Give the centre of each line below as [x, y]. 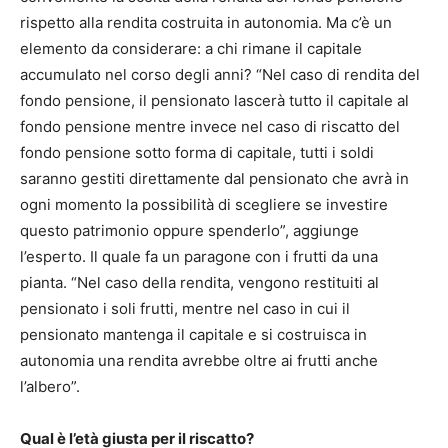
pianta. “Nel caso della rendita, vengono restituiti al [199, 283]
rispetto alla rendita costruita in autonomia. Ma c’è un [206, 23]
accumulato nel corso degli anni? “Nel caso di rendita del [220, 75]
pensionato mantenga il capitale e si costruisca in [193, 335]
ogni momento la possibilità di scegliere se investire [204, 205]
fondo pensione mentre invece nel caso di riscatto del [210, 127]
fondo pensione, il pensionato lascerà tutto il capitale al [214, 101]
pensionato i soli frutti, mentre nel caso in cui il [185, 309]
